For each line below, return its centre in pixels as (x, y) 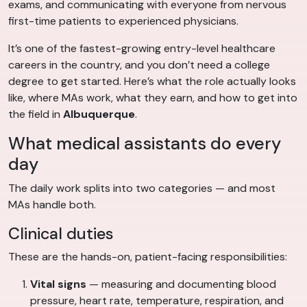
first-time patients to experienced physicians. (123, 21)
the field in (36, 114)
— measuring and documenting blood (181, 284)
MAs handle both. (52, 205)
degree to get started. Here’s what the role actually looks (152, 82)
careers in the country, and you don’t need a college (139, 65)
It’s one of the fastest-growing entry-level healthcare (142, 49)
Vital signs (58, 284)
